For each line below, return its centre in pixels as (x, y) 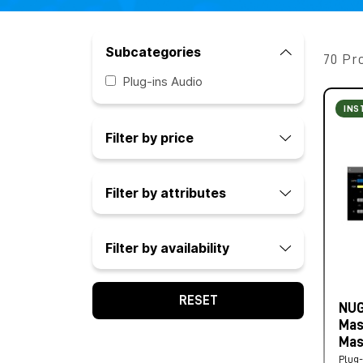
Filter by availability (167, 248)
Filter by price (149, 138)
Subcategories (153, 52)
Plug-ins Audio (162, 81)
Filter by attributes (166, 193)
